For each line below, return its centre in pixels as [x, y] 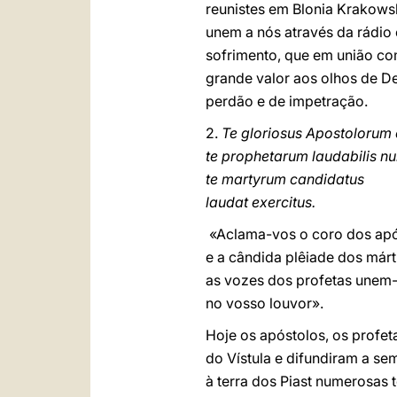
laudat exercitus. [261, 202]
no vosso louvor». [266, 303]
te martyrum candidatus [285, 179]
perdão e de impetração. [288, 101]
